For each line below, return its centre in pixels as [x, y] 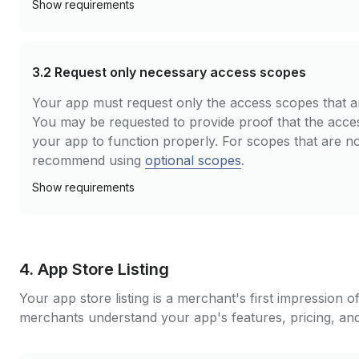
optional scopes [193, 160]
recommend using [89, 160]
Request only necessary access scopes [180, 72]
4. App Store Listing [94, 269]
